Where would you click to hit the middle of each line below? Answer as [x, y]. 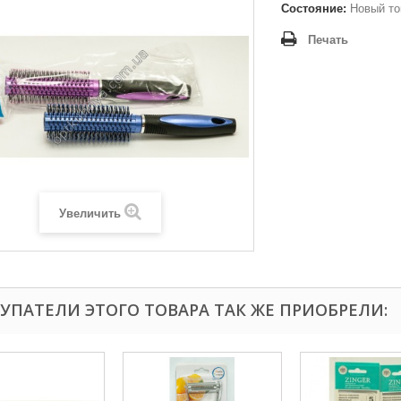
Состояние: [314, 9]
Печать [328, 40]
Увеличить [90, 213]
